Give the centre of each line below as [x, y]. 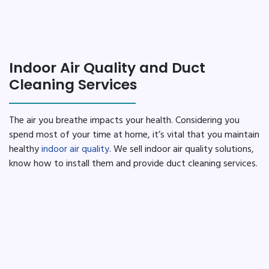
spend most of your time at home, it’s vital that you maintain [134, 135]
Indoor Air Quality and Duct [107, 68]
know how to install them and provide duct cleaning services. [133, 164]
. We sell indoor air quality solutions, [182, 150]
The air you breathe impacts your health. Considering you [124, 121]
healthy [25, 150]
